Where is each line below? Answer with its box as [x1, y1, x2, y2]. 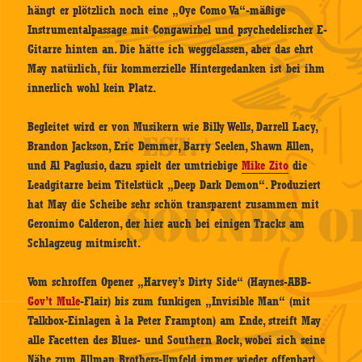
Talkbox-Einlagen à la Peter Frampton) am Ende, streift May [27, 314, 322, 329]
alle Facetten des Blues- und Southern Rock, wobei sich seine [27, 333, 326, 348]
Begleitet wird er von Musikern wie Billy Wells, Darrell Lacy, [27, 120, 318, 135]
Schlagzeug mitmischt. [27, 236, 141, 251]
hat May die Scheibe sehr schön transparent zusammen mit [27, 197, 320, 213]
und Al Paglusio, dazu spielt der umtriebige [27, 158, 242, 174]
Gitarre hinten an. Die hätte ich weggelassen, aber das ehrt [27, 42, 314, 57]
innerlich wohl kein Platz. [27, 81, 157, 96]
